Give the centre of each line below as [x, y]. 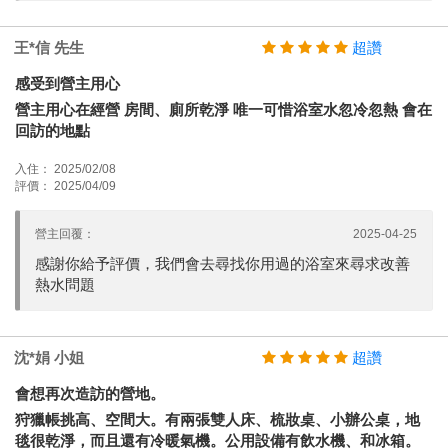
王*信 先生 [49, 47]
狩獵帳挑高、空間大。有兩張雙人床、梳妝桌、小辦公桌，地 [217, 419]
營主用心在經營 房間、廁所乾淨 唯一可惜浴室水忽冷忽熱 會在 [223, 109]
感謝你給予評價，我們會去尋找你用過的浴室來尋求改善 [222, 263]
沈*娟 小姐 [49, 357]
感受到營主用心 [67, 83]
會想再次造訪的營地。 [90, 393]
